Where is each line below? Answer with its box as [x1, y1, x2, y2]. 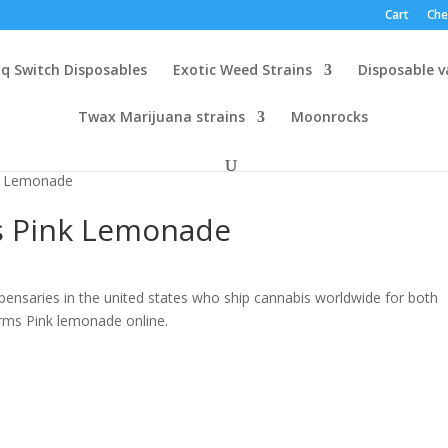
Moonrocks [291, 107, 368, 126]
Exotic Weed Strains [173, 60, 312, 79]
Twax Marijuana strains [78, 107, 245, 126]
